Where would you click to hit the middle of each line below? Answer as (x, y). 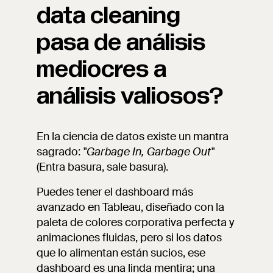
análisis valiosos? (130, 96)
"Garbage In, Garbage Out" (149, 152)
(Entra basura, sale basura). (102, 167)
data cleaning (108, 16)
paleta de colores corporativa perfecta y (135, 222)
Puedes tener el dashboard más (115, 192)
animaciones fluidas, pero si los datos (129, 238)
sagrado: (60, 152)
